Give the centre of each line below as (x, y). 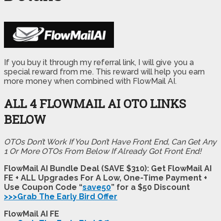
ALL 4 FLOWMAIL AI (64, 103)
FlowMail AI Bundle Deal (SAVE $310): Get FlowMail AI (108, 168)
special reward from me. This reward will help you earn (104, 72)
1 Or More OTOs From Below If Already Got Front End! (103, 151)
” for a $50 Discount (150, 187)
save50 (97, 187)
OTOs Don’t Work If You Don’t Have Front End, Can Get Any (110, 142)
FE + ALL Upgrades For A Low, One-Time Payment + (106, 178)
